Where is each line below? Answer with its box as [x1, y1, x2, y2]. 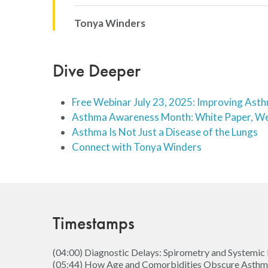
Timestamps [53, 211, 135, 234]
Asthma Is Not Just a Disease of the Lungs [72, 125, 258, 138]
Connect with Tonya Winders [72, 140, 202, 153]
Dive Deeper [53, 59, 141, 83]
